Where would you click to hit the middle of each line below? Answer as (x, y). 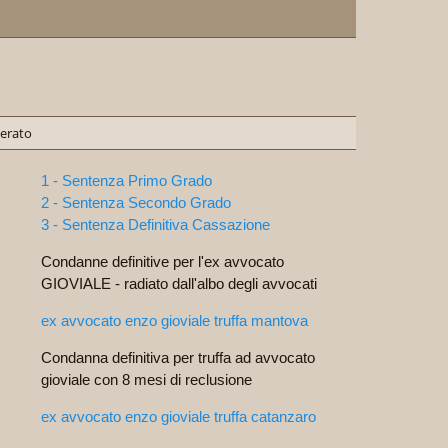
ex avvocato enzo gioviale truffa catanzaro (178, 416)
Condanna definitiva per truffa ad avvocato (178, 357)
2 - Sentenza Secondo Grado (136, 202)
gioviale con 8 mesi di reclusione (146, 379)
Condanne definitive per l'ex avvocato (162, 261)
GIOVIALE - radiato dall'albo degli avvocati (179, 283)
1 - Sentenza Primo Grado (126, 180)
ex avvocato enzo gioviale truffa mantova (174, 320)
